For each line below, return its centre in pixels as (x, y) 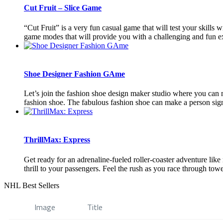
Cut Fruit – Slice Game (63, 8)
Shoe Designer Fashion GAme (74, 74)
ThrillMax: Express (57, 140)
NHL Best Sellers (32, 185)
